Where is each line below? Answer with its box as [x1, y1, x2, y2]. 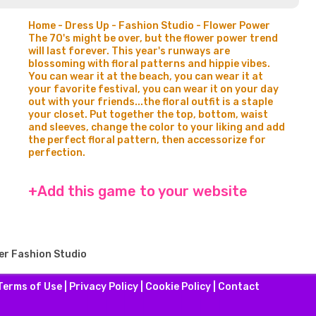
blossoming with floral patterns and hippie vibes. [28, 58, 270, 70]
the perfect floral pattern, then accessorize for [28, 134, 266, 146]
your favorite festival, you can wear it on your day [28, 83, 279, 95]
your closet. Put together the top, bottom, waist [28, 109, 268, 121]
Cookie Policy [145, 281, 211, 293]
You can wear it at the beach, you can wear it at [28, 71, 263, 83]
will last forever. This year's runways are [28, 45, 230, 57]
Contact [217, 281, 260, 293]
